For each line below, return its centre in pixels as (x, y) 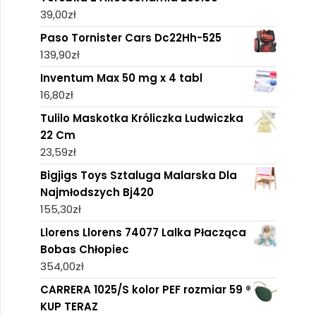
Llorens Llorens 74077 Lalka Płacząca (143, 232)
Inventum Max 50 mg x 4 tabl (121, 78)
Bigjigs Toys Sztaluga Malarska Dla (138, 175)
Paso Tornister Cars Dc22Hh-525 (130, 37)
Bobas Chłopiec (84, 249)
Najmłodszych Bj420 (97, 192)
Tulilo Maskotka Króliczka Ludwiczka (141, 118)
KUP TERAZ (69, 306)
